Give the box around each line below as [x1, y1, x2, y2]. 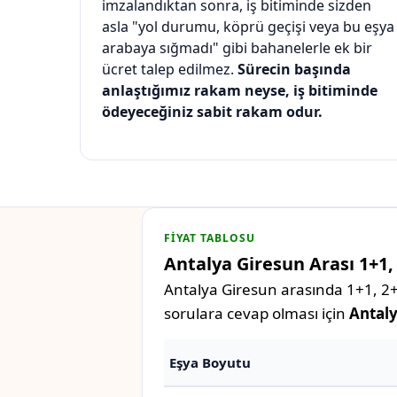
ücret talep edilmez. [102, 59, 237, 80]
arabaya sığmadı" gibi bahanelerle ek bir [102, 38, 372, 58]
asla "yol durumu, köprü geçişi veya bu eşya [102, 17, 394, 37]
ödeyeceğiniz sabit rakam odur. [102, 102, 323, 122]
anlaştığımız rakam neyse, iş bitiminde [102, 81, 378, 101]
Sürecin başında [237, 59, 351, 80]
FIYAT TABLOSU [164, 230, 255, 246]
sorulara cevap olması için [164, 303, 349, 324]
